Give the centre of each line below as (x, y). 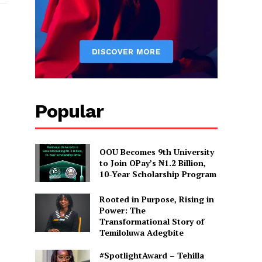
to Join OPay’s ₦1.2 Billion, (152, 163)
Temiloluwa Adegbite (141, 233)
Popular (70, 111)
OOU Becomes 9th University (156, 151)
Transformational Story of (151, 222)
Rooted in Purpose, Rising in (156, 199)
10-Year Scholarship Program (158, 174)
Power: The (122, 211)
